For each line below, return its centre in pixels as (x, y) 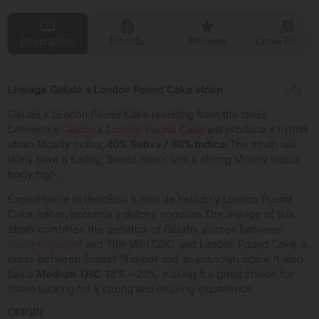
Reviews (207, 41)
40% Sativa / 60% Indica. (167, 144)
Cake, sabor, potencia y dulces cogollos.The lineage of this (151, 214)
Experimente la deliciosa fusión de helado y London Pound (150, 199)
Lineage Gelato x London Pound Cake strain (115, 89)
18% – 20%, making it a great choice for (197, 273)
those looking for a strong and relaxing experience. (131, 288)
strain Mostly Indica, (57, 144)
